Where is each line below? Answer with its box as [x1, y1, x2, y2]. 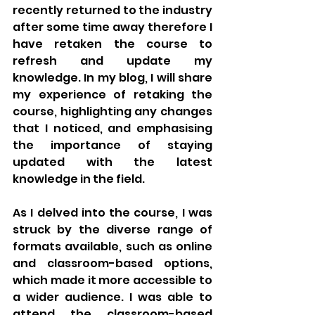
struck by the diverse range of [13, 221, 212, 238]
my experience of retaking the [13, 86, 212, 103]
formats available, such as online [13, 238, 212, 255]
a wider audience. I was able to [13, 288, 212, 305]
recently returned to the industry [13, 1, 212, 18]
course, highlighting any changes [13, 103, 212, 120]
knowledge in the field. [13, 170, 145, 187]
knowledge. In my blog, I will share [13, 69, 212, 86]
